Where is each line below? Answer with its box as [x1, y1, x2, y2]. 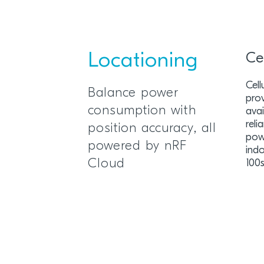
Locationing [88, 51, 199, 72]
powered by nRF [88, 140, 187, 153]
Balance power [88, 87, 179, 100]
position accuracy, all [88, 122, 217, 136]
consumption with [88, 104, 197, 118]
